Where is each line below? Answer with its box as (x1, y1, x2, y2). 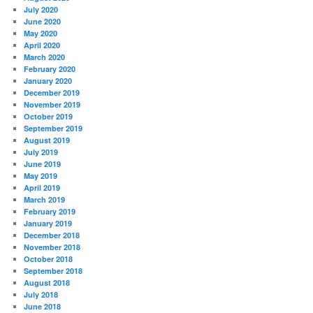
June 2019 (24, 158, 61, 169)
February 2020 (24, 63, 76, 74)
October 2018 (24, 253, 73, 264)
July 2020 (24, 3, 59, 15)
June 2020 (24, 15, 61, 27)
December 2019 (24, 87, 80, 98)
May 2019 (24, 170, 58, 181)
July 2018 (24, 289, 59, 300)
